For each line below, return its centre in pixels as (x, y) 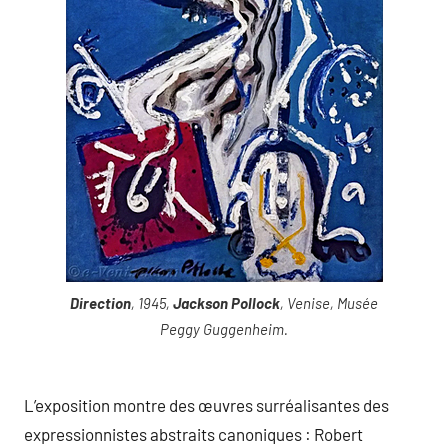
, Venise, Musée (329, 302)
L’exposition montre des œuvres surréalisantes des (206, 405)
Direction (100, 302)
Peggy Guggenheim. (224, 328)
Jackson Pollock (226, 302)
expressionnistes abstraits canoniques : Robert (193, 434)
